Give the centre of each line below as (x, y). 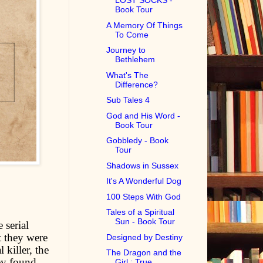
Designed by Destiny (145, 237)
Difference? (137, 84)
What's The (128, 75)
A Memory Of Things (145, 25)
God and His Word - (144, 115)
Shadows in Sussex (143, 165)
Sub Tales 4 (128, 100)
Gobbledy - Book (138, 141)
